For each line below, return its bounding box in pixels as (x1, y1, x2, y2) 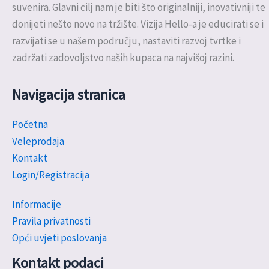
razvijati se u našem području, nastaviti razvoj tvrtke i (12, 34, 241, 48)
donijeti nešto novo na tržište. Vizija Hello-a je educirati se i (12, 17, 264, 31)
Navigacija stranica (12, 85, 125, 104)
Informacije (12, 198, 61, 211)
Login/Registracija (12, 168, 89, 181)
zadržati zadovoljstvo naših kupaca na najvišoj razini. (12, 51, 234, 65)
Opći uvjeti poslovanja (12, 231, 107, 245)
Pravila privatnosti (12, 214, 91, 228)
